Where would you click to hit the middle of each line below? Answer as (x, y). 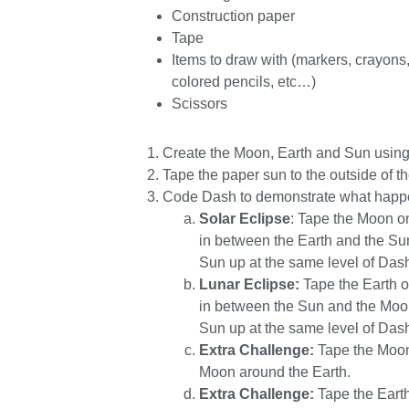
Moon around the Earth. (276, 372)
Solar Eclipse (244, 219)
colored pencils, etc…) (243, 82)
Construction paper (233, 16)
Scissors (199, 104)
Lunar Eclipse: (249, 284)
